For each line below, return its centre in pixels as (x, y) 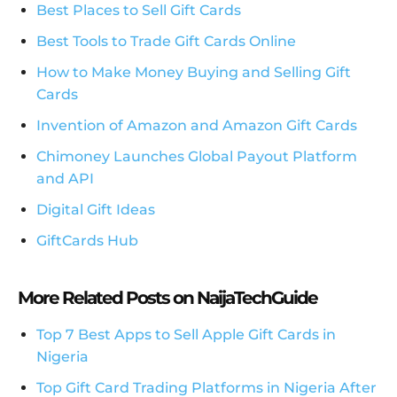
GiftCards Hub (87, 241)
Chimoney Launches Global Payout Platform (197, 157)
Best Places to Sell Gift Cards (139, 11)
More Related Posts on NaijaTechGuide (167, 298)
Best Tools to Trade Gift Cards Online (166, 42)
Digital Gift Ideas (96, 210)
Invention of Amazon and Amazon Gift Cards (197, 126)
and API (65, 179)
